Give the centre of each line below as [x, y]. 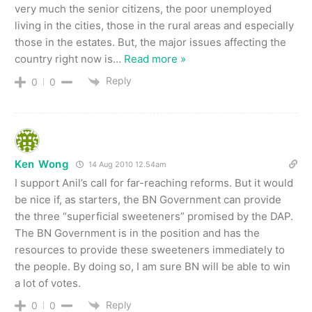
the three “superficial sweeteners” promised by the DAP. [154, 216]
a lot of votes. [48, 283]
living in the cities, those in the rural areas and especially [154, 26]
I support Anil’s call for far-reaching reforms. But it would [154, 182]
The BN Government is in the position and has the [137, 233]
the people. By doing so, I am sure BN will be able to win [153, 266]
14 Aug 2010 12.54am [126, 164]
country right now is [64, 59]
